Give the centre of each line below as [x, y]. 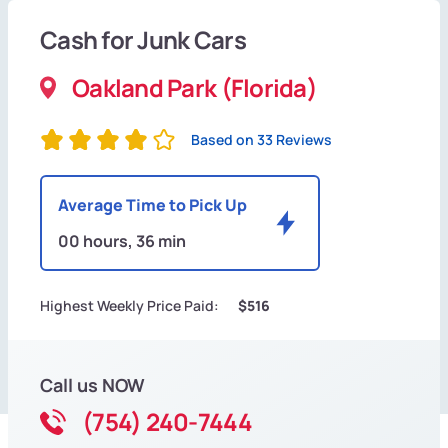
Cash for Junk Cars [143, 40]
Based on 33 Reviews [261, 140]
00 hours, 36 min [122, 241]
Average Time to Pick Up [152, 205]
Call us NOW [92, 385]
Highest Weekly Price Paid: [129, 306]
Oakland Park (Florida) [194, 88]
